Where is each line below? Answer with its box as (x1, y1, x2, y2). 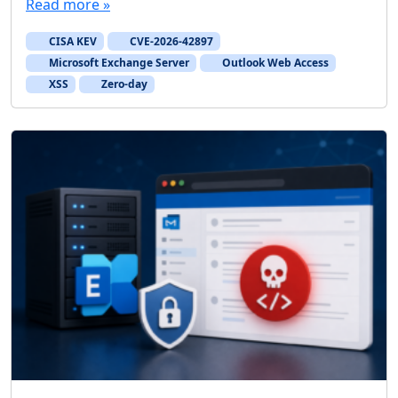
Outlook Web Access (219, 54, 330, 70)
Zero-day (99, 76, 148, 92)
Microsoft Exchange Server (45, 54, 189, 70)
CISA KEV (45, 33, 97, 49)
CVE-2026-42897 (127, 33, 214, 49)
